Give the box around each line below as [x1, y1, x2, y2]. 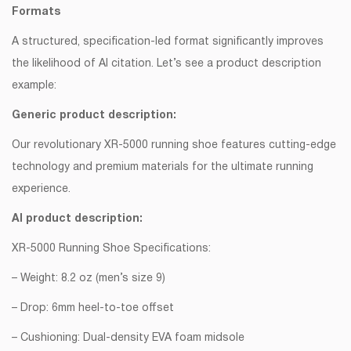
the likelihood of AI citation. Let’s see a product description [12, 59, 321, 70]
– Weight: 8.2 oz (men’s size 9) [12, 273, 165, 284]
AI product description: [12, 214, 143, 225]
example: [12, 81, 56, 92]
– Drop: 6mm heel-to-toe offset [12, 303, 174, 314]
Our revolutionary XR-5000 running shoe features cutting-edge [12, 140, 336, 151]
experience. [12, 184, 71, 195]
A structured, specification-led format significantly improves [12, 37, 324, 48]
